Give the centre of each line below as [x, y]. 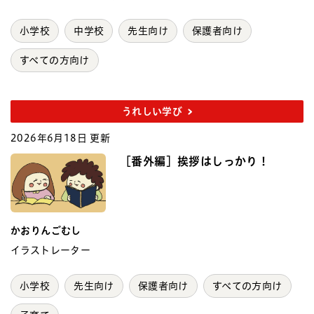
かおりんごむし [46, 230]
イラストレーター [51, 250]
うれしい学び [152, 111]
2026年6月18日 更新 [61, 138]
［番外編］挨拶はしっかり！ [195, 161]
